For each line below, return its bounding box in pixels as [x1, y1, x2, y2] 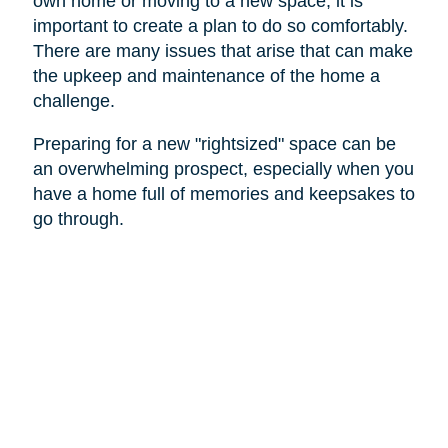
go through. [32, 209, 129, 230]
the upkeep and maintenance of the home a [32, 66, 380, 87]
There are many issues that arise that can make [32, 41, 413, 62]
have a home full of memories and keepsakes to [32, 184, 415, 205]
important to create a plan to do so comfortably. [32, 16, 408, 37]
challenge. [32, 91, 115, 112]
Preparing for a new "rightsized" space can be [32, 134, 396, 155]
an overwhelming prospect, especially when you [32, 159, 414, 180]
